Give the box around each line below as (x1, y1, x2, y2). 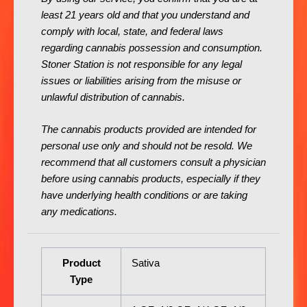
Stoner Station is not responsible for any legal (41, 59, 242, 71)
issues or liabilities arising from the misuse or (41, 75, 241, 87)
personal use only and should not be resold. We (41, 140, 252, 152)
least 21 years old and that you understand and (41, 10, 249, 21)
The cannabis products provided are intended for (41, 124, 256, 136)
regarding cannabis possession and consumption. (41, 42, 262, 54)
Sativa (131, 258, 160, 269)
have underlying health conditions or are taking (41, 190, 247, 201)
